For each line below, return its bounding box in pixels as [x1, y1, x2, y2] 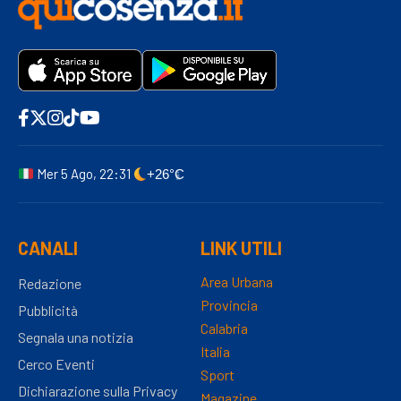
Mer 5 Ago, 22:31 [37, 166, 132, 183]
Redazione [18, 274, 81, 292]
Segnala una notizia [18, 328, 133, 346]
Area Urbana [200, 272, 273, 290]
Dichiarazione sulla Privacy [18, 381, 177, 399]
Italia [200, 342, 230, 360]
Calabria [200, 319, 248, 337]
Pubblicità [18, 301, 78, 319]
